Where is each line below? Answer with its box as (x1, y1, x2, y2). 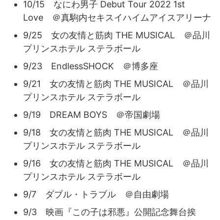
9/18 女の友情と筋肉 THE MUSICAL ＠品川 (23, 127, 209, 137)
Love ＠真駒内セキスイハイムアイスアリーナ (23, 12, 211, 23)
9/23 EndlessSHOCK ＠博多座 (23, 60, 158, 71)
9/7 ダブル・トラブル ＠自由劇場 (23, 189, 169, 199)
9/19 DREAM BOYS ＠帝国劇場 (23, 109, 160, 120)
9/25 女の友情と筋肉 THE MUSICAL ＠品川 (23, 29, 210, 40)
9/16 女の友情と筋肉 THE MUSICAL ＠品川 (23, 158, 209, 168)
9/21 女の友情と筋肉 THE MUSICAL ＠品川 (23, 78, 209, 89)
